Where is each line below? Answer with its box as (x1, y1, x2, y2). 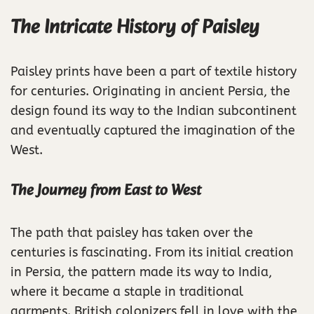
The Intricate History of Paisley (11, 11, 259, 45)
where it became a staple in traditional (11, 284, 243, 300)
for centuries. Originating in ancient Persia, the (11, 83, 290, 100)
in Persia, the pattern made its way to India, (11, 264, 272, 280)
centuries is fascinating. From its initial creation (11, 245, 294, 261)
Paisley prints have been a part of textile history (11, 64, 296, 80)
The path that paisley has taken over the (11, 225, 253, 241)
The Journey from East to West (11, 178, 201, 205)
